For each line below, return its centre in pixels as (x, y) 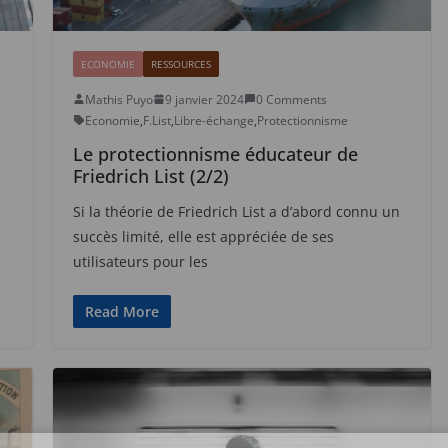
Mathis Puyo (118, 99)
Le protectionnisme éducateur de (215, 153)
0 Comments (291, 99)
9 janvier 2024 (204, 99)
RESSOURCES (180, 63)
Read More (121, 311)
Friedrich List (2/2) (150, 175)
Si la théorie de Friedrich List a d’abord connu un (236, 211)
